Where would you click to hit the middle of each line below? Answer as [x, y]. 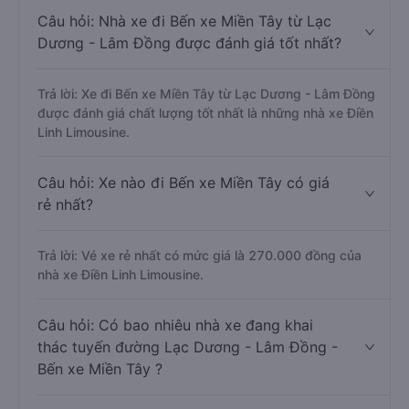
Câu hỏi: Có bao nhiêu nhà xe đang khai [175, 325]
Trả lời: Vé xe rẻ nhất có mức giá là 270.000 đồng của [199, 255]
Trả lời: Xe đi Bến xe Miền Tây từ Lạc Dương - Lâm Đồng [206, 94]
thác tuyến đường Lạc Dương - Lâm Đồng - [188, 347]
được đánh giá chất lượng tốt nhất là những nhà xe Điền [205, 113]
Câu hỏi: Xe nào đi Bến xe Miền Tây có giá [184, 183]
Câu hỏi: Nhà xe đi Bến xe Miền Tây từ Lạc [184, 21]
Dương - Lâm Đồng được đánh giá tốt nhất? [189, 43]
